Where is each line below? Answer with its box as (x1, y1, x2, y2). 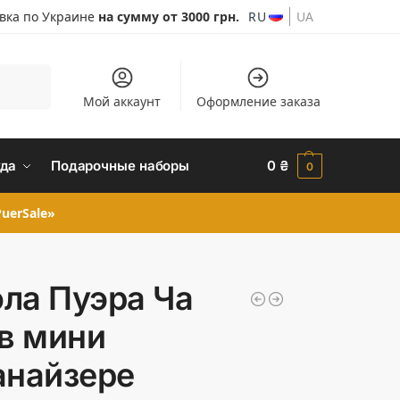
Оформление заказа (196, 93, 321, 110)
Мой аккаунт (83, 93, 162, 110)
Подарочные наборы (50, 157, 190, 174)
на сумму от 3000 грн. (98, 8, 240, 25)
